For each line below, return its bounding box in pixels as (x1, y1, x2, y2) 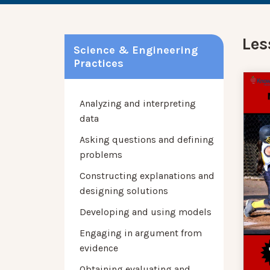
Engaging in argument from (80, 227, 202, 239)
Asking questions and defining (80, 134, 214, 146)
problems (80, 149, 122, 161)
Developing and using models (80, 206, 212, 218)
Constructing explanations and (80, 170, 215, 182)
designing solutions (80, 185, 168, 197)
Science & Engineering (74, 43, 198, 57)
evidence (80, 242, 118, 254)
